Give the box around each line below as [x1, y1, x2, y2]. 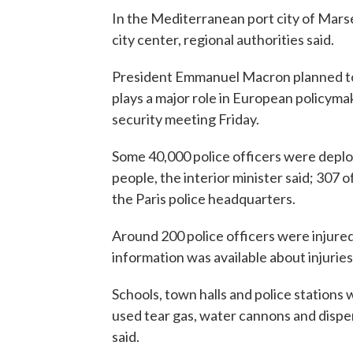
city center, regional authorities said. [112, 31, 334, 48]
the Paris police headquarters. [112, 190, 295, 207]
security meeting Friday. [112, 110, 259, 128]
